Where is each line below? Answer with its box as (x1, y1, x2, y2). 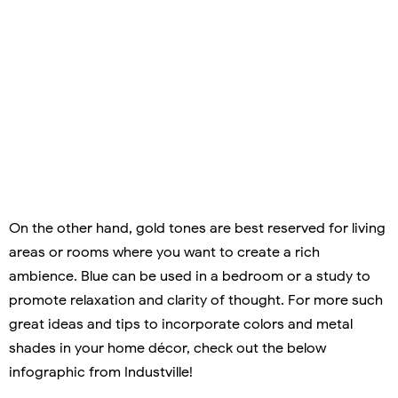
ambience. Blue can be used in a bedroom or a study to (9, 267, 370, 285)
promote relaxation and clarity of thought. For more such (9, 291, 383, 309)
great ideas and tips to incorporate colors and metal (9, 314, 353, 333)
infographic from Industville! (9, 362, 193, 381)
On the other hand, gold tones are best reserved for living (9, 219, 386, 237)
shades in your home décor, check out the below (9, 338, 326, 357)
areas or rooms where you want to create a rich (9, 243, 320, 261)
